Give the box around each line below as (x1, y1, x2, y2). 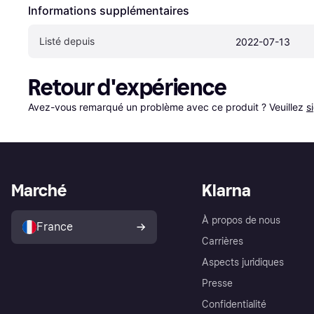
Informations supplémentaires (28, 3, 189, 18)
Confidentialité (202, 298, 267, 310)
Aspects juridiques (202, 256, 285, 268)
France (36, 219, 73, 233)
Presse (202, 277, 233, 289)
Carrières (202, 235, 243, 247)
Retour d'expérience (28, 74, 227, 101)
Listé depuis (39, 34, 95, 47)
